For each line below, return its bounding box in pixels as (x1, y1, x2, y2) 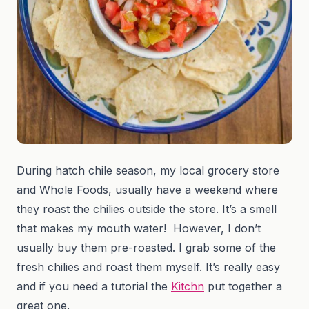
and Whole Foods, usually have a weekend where (17, 183, 278, 197)
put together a (204, 279, 282, 294)
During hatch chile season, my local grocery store (17, 163, 279, 178)
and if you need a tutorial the (17, 279, 171, 294)
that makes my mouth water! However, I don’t (17, 221, 261, 236)
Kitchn (171, 279, 204, 294)
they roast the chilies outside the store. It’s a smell (17, 202, 277, 217)
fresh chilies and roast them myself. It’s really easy (17, 260, 280, 275)
